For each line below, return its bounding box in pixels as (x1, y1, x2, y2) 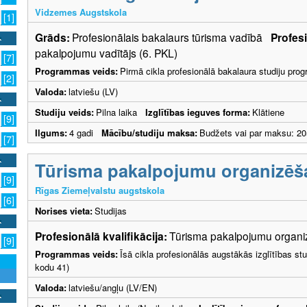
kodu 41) (35, 260, 69, 273)
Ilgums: (35, 125, 67, 139)
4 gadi (69, 125, 101, 139)
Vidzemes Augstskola (35, 5, 127, 19)
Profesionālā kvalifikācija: (35, 228, 167, 244)
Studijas (95, 204, 127, 217)
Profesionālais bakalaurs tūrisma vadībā (72, 29, 271, 45)
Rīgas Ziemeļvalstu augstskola (35, 183, 164, 197)
